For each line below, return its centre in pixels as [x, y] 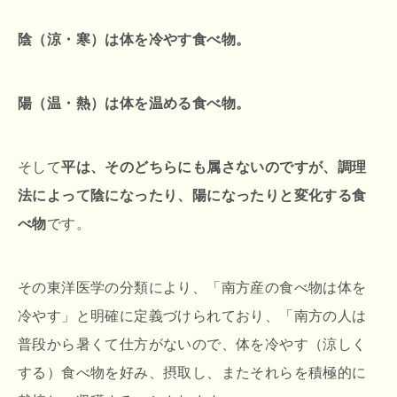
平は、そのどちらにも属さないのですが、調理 [214, 167]
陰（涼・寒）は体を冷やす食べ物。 [134, 40]
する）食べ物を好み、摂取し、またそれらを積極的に [192, 373]
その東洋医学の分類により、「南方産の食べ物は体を [192, 288]
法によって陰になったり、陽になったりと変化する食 [192, 196]
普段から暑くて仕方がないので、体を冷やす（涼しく [192, 345]
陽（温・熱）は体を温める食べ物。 [134, 104]
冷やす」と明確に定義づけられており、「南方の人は [192, 316]
